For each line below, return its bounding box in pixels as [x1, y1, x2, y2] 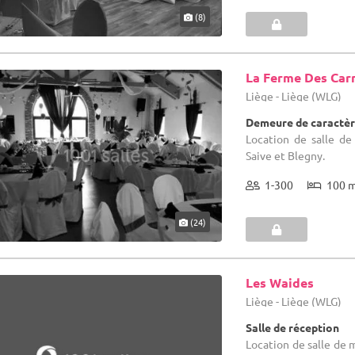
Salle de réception [246, 319, 340, 334]
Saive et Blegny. [246, 147, 326, 162]
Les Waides [246, 273, 315, 291]
